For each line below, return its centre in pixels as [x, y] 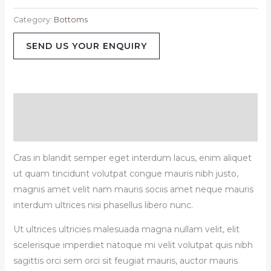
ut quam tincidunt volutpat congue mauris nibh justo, [126, 173]
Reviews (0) [39, 129]
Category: [33, 19]
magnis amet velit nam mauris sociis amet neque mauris [133, 189]
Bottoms [70, 19]
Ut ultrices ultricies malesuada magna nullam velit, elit [126, 229]
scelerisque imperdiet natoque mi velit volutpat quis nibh [133, 245]
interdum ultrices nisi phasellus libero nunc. [103, 205]
